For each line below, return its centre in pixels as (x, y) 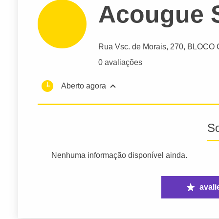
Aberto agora (84, 86)
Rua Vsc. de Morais (132, 47)
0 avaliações (120, 63)
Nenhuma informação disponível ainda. (120, 155)
